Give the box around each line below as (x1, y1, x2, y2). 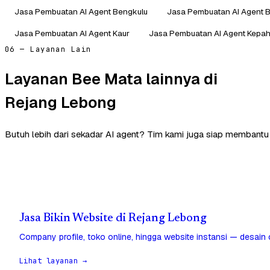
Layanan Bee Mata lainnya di (5, 69, 218, 90)
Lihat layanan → (19, 256, 87, 266)
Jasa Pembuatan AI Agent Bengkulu (14, 5, 148, 17)
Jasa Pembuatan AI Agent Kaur (14, 27, 130, 39)
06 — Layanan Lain (5, 44, 92, 54)
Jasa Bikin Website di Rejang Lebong (19, 212, 207, 224)
